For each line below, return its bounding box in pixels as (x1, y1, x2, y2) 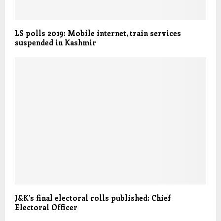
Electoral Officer (15, 202, 77, 213)
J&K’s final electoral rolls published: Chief (15, 193, 171, 203)
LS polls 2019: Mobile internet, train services (15, 28, 181, 38)
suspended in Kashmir (15, 37, 96, 47)
